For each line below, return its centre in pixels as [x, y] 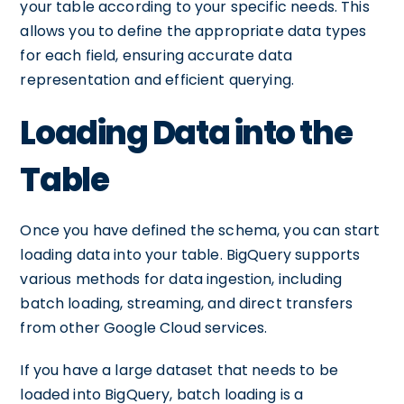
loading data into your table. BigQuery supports [190, 255]
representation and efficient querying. [157, 80]
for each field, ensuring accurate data [156, 55]
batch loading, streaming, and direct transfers [187, 303]
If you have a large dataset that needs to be [179, 370]
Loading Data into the [186, 133]
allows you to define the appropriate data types [193, 31]
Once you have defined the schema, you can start [200, 230]
